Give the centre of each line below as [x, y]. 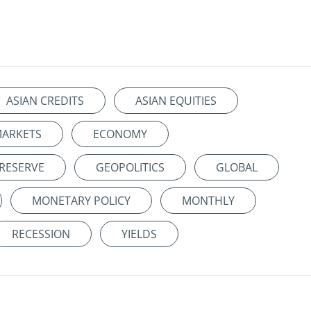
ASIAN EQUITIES [176, 101]
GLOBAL [237, 168]
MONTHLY [208, 201]
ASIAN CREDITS [45, 101]
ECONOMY [120, 134]
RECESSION [41, 234]
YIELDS [139, 234]
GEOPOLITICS [130, 168]
